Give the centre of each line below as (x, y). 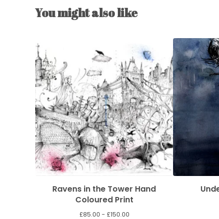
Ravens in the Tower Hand (94, 189)
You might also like (86, 12)
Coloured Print (104, 199)
